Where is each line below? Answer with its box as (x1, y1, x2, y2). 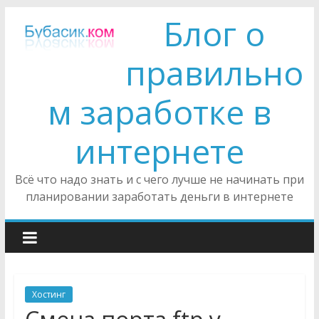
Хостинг (31, 288, 66, 300)
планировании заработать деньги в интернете (25, 189, 293, 204)
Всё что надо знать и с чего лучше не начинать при (14, 172, 304, 187)
